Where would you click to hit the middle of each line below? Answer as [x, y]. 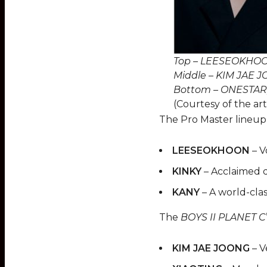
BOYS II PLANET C [223, 217]
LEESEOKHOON [211, 150]
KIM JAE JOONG [211, 248]
